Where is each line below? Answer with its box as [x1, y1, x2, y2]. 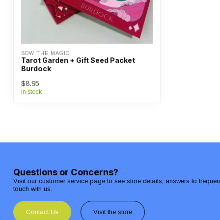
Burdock [21, 64, 51, 73]
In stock [21, 88, 42, 95]
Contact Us [26, 208, 58, 216]
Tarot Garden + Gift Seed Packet [21, 56, 135, 64]
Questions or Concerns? [13, 166, 118, 177]
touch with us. [13, 185, 52, 192]
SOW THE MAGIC [21, 51, 70, 56]
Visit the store [93, 208, 132, 216]
